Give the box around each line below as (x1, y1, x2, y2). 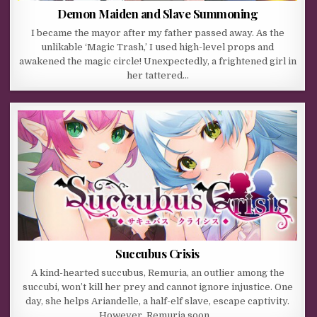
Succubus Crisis (115, 245, 200, 261)
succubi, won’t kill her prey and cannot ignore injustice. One (22, 281, 293, 292)
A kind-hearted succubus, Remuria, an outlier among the (30, 267, 284, 278)
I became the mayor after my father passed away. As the (30, 27, 284, 38)
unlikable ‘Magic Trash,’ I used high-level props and (41, 41, 275, 52)
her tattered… (126, 69, 189, 81)
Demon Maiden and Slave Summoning (57, 5, 258, 21)
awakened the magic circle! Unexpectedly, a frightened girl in (18, 55, 296, 67)
